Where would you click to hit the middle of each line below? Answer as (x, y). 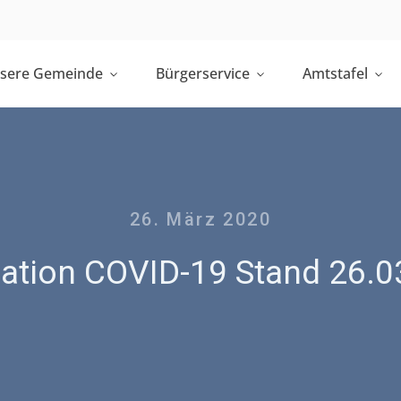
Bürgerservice (202, 73)
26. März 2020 (200, 219)
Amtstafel (335, 73)
